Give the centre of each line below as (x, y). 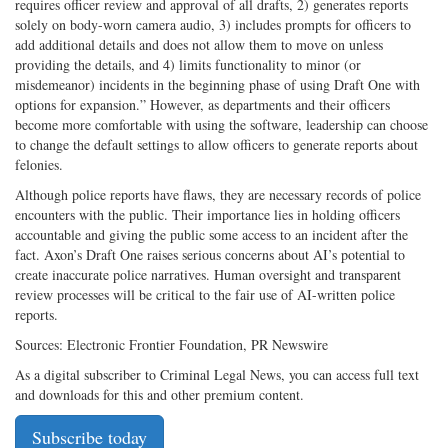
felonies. (39, 165)
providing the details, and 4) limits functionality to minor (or (188, 65)
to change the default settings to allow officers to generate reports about (216, 145)
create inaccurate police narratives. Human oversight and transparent (208, 275)
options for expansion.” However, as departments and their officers (202, 105)
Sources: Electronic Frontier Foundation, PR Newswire (171, 345)
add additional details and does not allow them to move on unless (199, 45)
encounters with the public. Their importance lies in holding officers (207, 215)
